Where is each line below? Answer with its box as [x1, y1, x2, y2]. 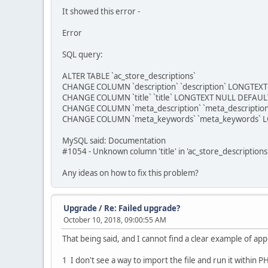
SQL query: [62, 49, 103, 60]
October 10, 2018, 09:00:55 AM [63, 215, 166, 225]
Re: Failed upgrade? [104, 203, 180, 214]
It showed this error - [62, 6, 140, 17]
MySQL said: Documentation [62, 135, 166, 146]
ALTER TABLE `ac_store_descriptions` [62, 71, 196, 81]
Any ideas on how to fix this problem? [62, 167, 199, 178]
